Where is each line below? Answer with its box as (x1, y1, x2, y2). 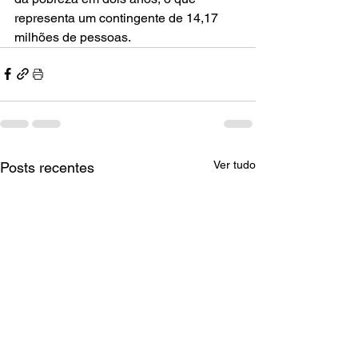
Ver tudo (213, 157, 256, 171)
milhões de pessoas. (14, 29, 131, 45)
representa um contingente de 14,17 (14, 10, 221, 26)
